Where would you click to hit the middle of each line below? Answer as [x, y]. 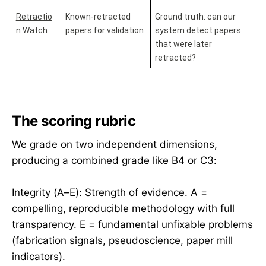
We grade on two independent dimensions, [115, 145]
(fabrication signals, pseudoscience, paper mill [122, 241]
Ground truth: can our [195, 16]
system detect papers [198, 30]
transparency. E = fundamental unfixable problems [132, 225]
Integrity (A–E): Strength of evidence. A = [110, 193]
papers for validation [104, 30]
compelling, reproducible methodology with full [123, 209]
